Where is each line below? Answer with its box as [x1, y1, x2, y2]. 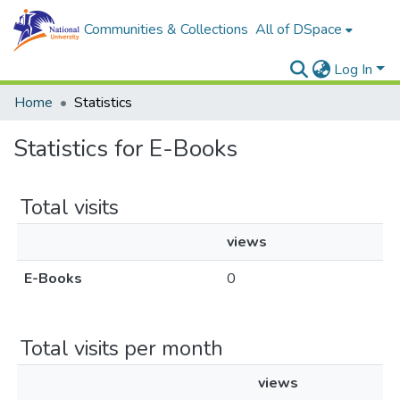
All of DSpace [255, 20, 342, 39]
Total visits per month [21, 334, 223, 362]
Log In [334, 60, 373, 79]
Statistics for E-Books [13, 133, 237, 164]
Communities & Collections [84, 20, 248, 39]
